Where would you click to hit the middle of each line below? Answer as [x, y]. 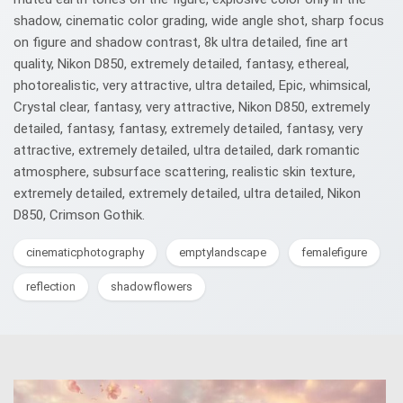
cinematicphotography [85, 252]
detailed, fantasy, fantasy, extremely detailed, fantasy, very [188, 129]
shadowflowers [152, 287]
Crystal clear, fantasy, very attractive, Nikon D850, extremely [192, 107]
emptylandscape [223, 252]
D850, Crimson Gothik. [79, 215]
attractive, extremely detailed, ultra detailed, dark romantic [187, 150]
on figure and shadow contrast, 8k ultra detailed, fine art [181, 42]
